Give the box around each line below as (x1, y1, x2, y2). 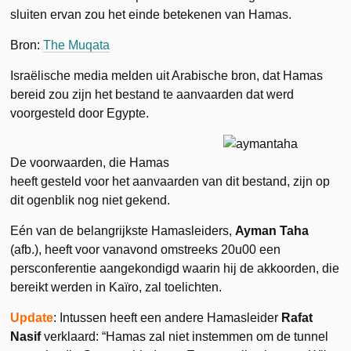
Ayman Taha (235, 223, 309, 237)
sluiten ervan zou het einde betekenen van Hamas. (10, 7, 292, 21)
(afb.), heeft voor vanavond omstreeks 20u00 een (10, 242, 281, 256)
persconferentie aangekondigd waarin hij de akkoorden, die (10, 261, 340, 275)
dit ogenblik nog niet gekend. (10, 193, 171, 207)
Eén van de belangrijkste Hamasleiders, (10, 223, 236, 237)
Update (10, 310, 54, 324)
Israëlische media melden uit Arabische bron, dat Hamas (10, 68, 324, 82)
